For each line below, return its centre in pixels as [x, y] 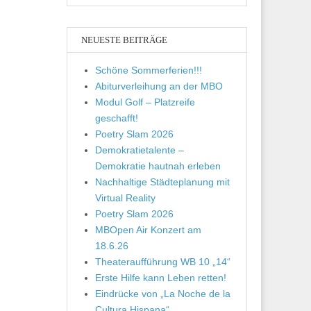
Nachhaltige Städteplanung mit [162, 182]
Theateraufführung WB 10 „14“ [163, 261]
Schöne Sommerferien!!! [149, 70]
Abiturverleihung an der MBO [159, 86]
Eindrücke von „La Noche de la [163, 293]
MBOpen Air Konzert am [148, 229]
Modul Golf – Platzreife [145, 102]
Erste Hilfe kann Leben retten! [161, 277]
